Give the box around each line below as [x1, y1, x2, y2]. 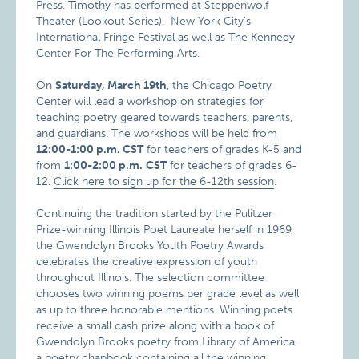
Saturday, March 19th [55, 79, 167, 92]
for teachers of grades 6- [167, 159, 298, 172]
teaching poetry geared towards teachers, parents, [36, 111, 293, 124]
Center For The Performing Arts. [36, 46, 200, 60]
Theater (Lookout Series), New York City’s [36, 14, 252, 28]
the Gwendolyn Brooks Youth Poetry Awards [36, 239, 264, 252]
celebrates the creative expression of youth [36, 255, 258, 268]
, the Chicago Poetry [167, 79, 272, 92]
